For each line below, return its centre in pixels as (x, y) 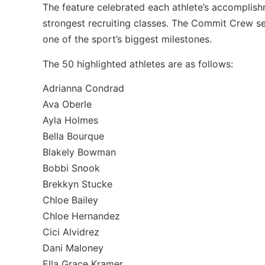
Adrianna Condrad (83, 88)
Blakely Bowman (79, 152)
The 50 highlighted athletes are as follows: (138, 64)
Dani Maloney (73, 248)
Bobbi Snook (71, 168)
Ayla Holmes (70, 120)
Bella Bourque (73, 136)
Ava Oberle (67, 104)
